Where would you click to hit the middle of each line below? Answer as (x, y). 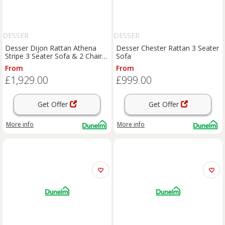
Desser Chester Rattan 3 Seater (167, 48)
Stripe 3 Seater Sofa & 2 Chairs (55, 56)
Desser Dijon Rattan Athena (51, 48)
